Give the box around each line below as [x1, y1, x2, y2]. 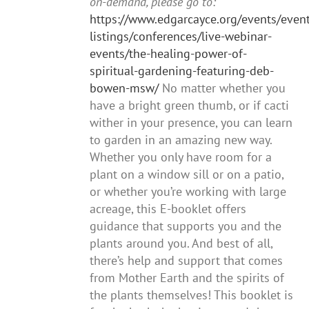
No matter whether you [159, 80, 286, 97]
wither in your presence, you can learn [90, 114, 293, 131]
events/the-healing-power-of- [90, 46, 248, 62]
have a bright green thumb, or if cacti [90, 97, 290, 114]
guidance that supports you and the [90, 218, 282, 235]
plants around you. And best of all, [90, 235, 273, 252]
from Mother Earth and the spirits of [90, 270, 285, 286]
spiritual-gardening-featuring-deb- [90, 63, 275, 79]
